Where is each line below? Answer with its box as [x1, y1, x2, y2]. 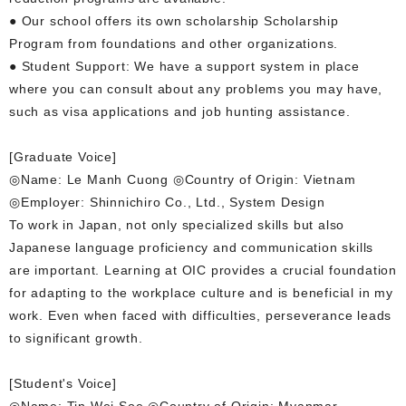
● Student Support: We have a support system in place [9, 58, 360, 73]
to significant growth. [9, 330, 143, 345]
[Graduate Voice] [9, 149, 117, 164]
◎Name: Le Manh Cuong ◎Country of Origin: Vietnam [9, 171, 356, 187]
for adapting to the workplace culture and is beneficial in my [9, 285, 393, 300]
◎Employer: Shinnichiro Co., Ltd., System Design [9, 194, 325, 209]
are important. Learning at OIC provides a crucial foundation [9, 262, 397, 277]
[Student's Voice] [9, 375, 117, 391]
